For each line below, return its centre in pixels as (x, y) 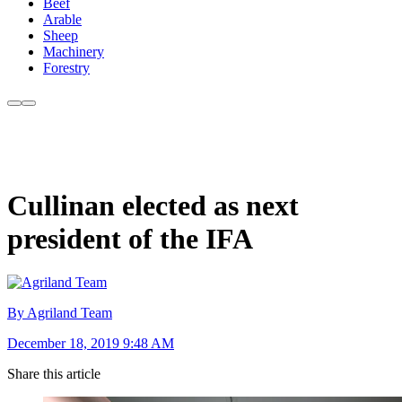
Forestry (66, 68)
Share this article (54, 374)
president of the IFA (130, 238)
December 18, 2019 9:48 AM (91, 344)
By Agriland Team (60, 313)
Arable (62, 20)
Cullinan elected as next (153, 205)
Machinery (74, 52)
